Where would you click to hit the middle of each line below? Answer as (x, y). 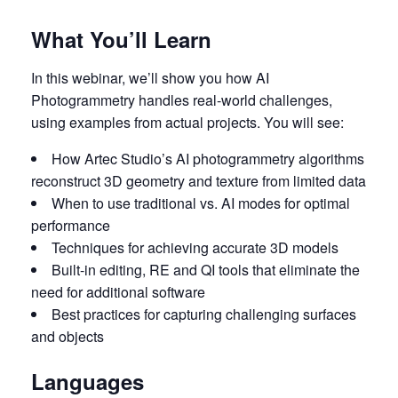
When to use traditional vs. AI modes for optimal (201, 203)
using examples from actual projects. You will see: (187, 122)
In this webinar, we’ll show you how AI (150, 78)
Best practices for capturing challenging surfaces (204, 314)
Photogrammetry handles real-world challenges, (182, 100)
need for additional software (118, 292)
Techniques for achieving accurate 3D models (195, 247)
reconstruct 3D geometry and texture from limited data (199, 181)
